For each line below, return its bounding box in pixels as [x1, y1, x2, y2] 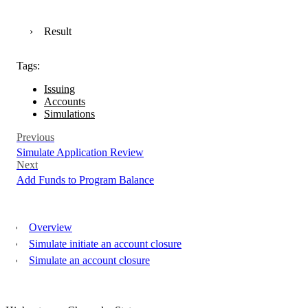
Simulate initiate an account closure [29, 238, 181, 250]
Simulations [44, 108, 95, 120]
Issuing [44, 83, 75, 95]
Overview [29, 221, 72, 233]
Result [44, 25, 71, 37]
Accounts [44, 96, 85, 107]
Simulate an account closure [29, 254, 150, 266]
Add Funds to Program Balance [16, 174, 154, 186]
